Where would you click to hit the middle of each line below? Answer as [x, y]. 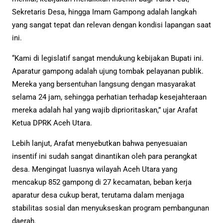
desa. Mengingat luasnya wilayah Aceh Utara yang [95, 169]
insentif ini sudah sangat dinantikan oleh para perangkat [105, 157]
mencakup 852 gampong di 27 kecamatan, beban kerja [102, 182]
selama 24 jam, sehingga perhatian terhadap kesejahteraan [109, 97]
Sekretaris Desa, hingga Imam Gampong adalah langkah [104, 12]
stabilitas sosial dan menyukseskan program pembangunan [111, 208]
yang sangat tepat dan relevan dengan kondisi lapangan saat [111, 25]
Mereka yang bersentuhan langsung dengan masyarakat [104, 84]
